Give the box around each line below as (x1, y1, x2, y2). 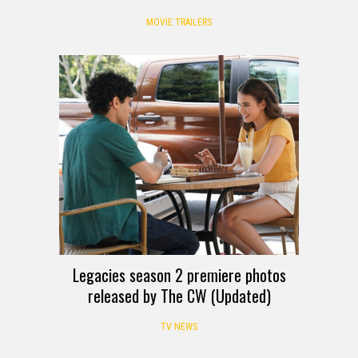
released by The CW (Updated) (87, 283, 271, 308)
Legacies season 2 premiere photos (72, 262, 286, 287)
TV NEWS (161, 320, 197, 332)
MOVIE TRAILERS (146, 16, 212, 28)
